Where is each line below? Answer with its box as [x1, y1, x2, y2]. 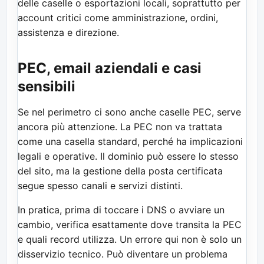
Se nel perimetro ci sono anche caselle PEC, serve [18, 105, 241, 118]
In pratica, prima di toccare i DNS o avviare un [18, 203, 225, 216]
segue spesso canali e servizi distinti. [18, 179, 183, 192]
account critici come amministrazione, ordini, [18, 11, 218, 24]
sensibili [18, 77, 75, 95]
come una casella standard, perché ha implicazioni [18, 135, 243, 147]
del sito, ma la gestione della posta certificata [18, 164, 223, 177]
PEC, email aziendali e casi [18, 59, 202, 77]
